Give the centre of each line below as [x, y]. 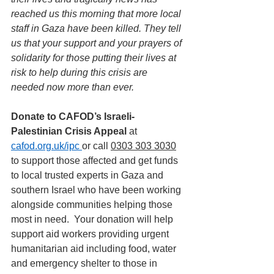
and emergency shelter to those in [85, 263]
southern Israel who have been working [97, 190]
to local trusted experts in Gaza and [88, 175]
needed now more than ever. [72, 87]
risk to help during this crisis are [80, 72]
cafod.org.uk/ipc [45, 146]
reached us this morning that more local [97, 14]
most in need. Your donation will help [93, 219]
